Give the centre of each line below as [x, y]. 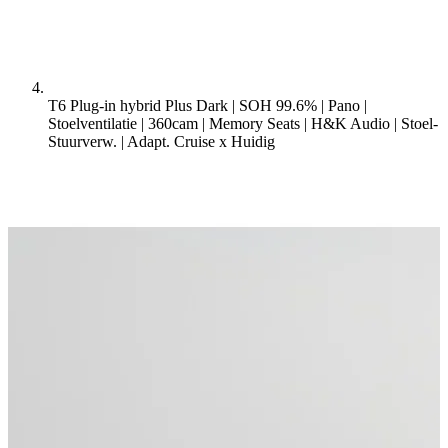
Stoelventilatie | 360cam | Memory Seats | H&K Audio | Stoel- [243, 123]
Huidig [253, 141]
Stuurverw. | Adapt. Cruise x [137, 141]
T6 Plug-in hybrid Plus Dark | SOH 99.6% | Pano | [207, 105]
